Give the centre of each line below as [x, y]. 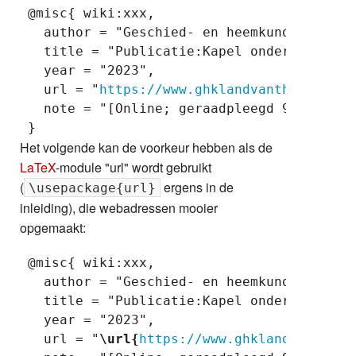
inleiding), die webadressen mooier [119, 207]
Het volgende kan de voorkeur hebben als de [146, 147]
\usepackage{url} [92, 188]
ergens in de [197, 187]
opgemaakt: [53, 227]
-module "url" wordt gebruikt [133, 167]
